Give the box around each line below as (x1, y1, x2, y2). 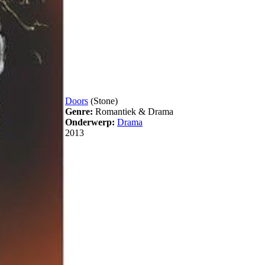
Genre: (65, 106, 93, 117)
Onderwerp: (65, 117, 115, 128)
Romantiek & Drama (93, 106, 173, 117)
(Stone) (88, 96, 118, 106)
